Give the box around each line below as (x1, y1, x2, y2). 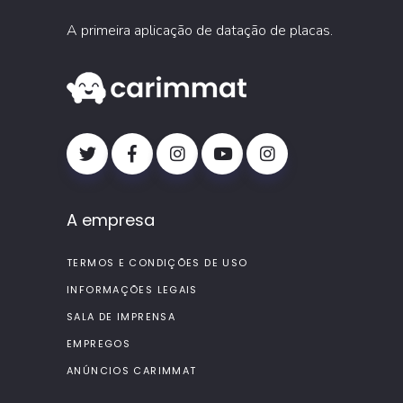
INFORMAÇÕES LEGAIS (67, 282, 198, 297)
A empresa (67, 209, 155, 231)
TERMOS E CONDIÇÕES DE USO (67, 255, 248, 270)
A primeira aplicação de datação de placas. (67, 21, 333, 40)
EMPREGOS (67, 336, 130, 351)
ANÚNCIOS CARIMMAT (67, 363, 197, 378)
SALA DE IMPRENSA (67, 309, 175, 324)
